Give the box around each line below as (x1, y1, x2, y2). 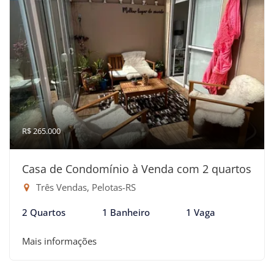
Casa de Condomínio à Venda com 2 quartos (22, 161, 251, 176)
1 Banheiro (102, 206, 150, 218)
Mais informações (22, 234, 97, 247)
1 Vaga (186, 206, 216, 218)
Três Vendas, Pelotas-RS (34, 180, 136, 193)
